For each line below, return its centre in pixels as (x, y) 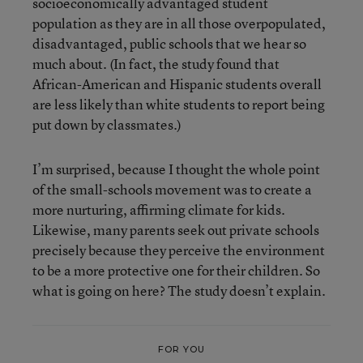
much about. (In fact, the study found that (156, 64)
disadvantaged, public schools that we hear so (169, 43)
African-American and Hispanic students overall (177, 84)
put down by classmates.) (107, 124)
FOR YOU (181, 349)
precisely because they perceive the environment (179, 250)
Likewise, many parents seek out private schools (176, 230)
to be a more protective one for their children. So (176, 270)
